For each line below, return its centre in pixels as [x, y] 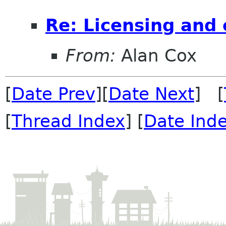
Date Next [151, 94]
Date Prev [53, 94]
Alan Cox [156, 55]
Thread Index [68, 121]
